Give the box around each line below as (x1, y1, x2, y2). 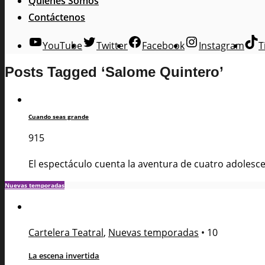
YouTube (43, 38, 82, 52)
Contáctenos (28, 10, 85, 24)
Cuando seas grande (28, 112, 89, 121)
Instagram (199, 38, 244, 52)
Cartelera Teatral (28, 225, 104, 239)
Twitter (96, 38, 128, 52)
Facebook (142, 38, 185, 52)
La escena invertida (28, 250, 99, 261)
